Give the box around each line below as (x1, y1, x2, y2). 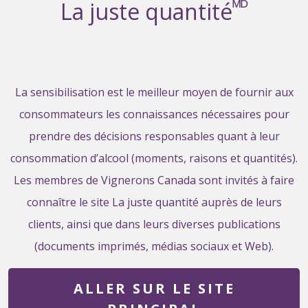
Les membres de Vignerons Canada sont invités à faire (14, 173, 294, 188)
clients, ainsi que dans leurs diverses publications (27, 217, 280, 232)
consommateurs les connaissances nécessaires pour (19, 107, 289, 122)
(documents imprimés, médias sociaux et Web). (34, 239, 274, 254)
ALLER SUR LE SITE (73, 279, 235, 298)
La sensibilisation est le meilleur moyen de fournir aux (14, 85, 294, 100)
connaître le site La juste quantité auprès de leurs (26, 195, 282, 210)
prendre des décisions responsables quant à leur (28, 129, 280, 144)
